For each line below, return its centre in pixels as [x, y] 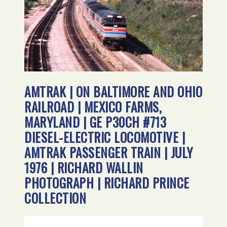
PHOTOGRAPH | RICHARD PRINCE [107, 182]
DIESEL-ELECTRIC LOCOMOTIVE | [105, 137]
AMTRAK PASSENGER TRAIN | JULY [109, 152]
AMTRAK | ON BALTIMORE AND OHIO [113, 91]
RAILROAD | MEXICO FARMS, [93, 106]
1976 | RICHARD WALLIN [84, 167]
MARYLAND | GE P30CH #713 [96, 122]
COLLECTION [55, 198]
